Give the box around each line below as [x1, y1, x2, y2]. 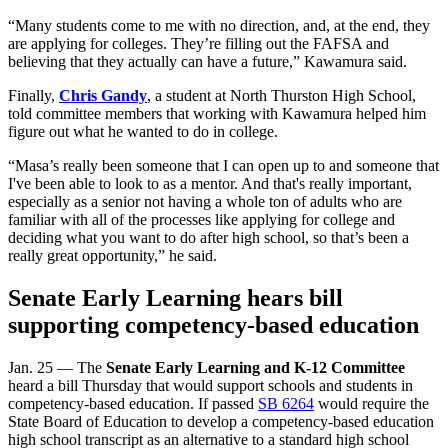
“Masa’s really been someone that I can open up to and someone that [8, 157, 439, 175]
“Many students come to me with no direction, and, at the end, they [8, 17, 430, 35]
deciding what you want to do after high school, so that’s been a [8, 229, 409, 247]
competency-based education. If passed [8, 395, 258, 413]
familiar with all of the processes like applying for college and [8, 211, 395, 229]
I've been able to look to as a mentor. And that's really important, [8, 175, 412, 193]
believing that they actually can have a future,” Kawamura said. [8, 53, 407, 71]
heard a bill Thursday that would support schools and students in [8, 377, 413, 395]
